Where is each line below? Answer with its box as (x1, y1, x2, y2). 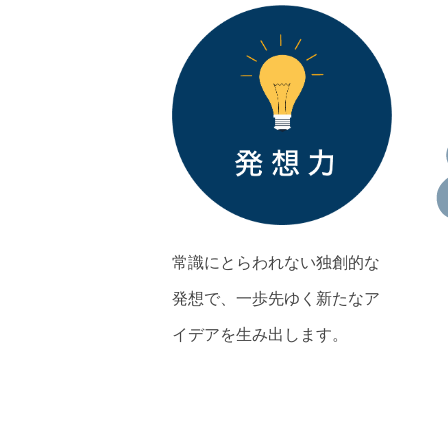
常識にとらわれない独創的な (172, 254, 380, 271)
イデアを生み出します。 (172, 326, 348, 343)
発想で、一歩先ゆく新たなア (172, 290, 380, 307)
